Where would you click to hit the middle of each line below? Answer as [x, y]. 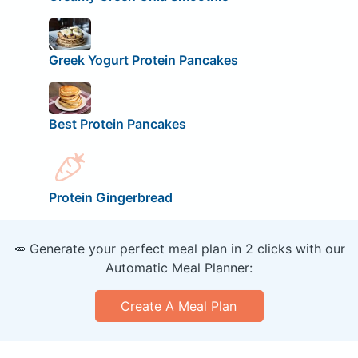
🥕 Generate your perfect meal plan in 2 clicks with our [179, 249]
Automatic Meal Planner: [179, 268]
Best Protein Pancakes [117, 123]
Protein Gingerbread [110, 198]
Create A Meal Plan [179, 306]
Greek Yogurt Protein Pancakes [143, 60]
